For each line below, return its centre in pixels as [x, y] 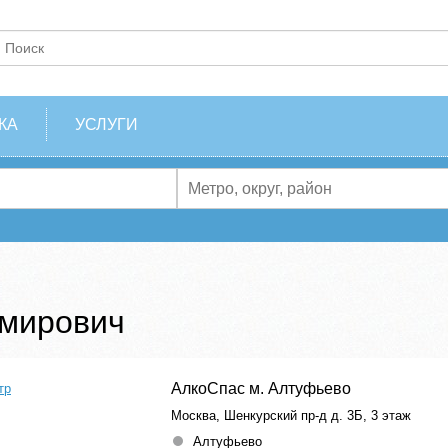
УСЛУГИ [106, 124]
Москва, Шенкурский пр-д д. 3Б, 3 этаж [291, 416]
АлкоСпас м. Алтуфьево [261, 389]
